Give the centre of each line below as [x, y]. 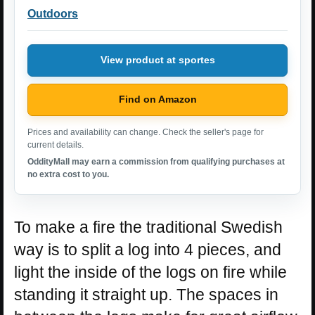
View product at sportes [157, 60]
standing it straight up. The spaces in [146, 294]
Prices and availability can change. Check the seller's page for [146, 132]
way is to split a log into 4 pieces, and [148, 249]
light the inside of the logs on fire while [150, 272]
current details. [56, 144]
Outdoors [53, 13]
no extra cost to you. [68, 174]
